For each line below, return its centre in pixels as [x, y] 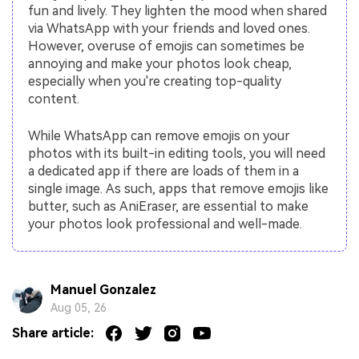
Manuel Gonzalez [103, 290]
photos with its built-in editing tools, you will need [177, 153]
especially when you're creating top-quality [155, 81]
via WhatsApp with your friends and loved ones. [169, 28]
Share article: [53, 333]
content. [54, 99]
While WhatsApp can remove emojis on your [159, 135]
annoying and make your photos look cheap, [160, 63]
